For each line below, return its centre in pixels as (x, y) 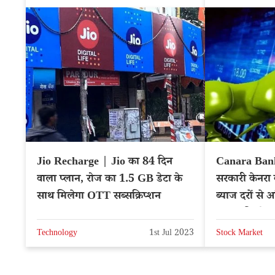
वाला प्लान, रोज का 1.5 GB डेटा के (110, 180)
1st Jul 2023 (172, 234)
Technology (57, 234)
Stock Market (239, 234)
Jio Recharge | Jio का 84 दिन (105, 162)
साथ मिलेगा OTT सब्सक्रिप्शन (99, 197)
